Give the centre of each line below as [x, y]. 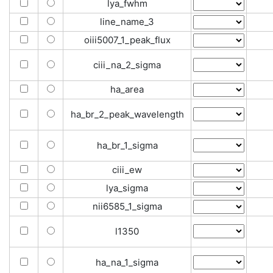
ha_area [127, 89]
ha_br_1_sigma [127, 145]
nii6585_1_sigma [127, 206]
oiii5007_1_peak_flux [127, 40]
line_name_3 [127, 22]
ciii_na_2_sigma [127, 65]
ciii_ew [127, 170]
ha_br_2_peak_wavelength [127, 114]
